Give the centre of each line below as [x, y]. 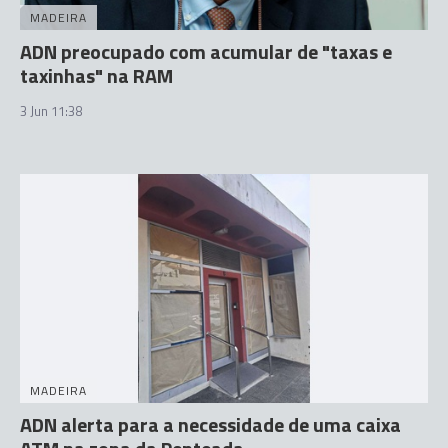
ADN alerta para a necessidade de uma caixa [210, 424]
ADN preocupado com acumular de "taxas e [206, 51]
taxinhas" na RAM [96, 75]
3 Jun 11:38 [51, 110]
